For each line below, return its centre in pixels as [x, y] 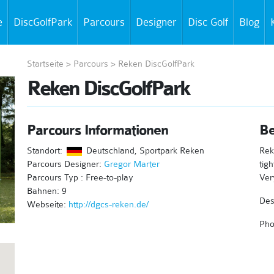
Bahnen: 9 [46, 191]
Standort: [46, 150]
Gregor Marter [131, 164]
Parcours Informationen [97, 130]
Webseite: [47, 204]
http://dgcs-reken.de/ [108, 204]
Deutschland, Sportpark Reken [144, 150]
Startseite [45, 64]
